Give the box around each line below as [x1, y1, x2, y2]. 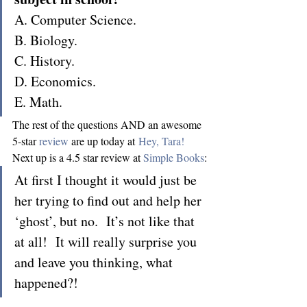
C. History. [14, 51, 75, 70]
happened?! [14, 273, 78, 292]
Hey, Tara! [138, 134, 184, 148]
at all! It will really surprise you [14, 232, 200, 251]
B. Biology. [14, 31, 77, 49]
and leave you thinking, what [14, 253, 176, 271]
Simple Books [143, 150, 204, 164]
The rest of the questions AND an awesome [12, 117, 204, 132]
